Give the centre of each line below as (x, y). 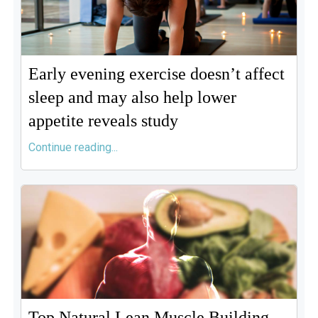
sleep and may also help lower (132, 97)
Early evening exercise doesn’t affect (156, 74)
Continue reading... (73, 147)
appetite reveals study (103, 121)
